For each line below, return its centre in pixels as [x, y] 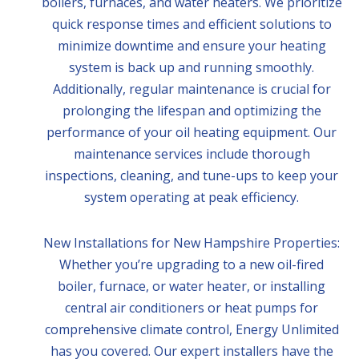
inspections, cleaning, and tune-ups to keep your [192, 175]
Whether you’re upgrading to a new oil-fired [192, 264]
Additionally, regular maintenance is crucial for [192, 89]
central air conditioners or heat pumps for [192, 308]
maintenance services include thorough [192, 154]
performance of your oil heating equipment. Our [192, 132]
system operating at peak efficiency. [192, 197]
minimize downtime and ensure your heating [192, 46]
